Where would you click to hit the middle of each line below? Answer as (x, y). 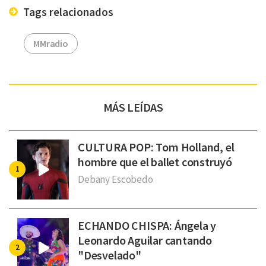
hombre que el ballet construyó (155, 161)
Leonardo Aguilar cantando (145, 240)
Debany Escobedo (115, 179)
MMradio (51, 43)
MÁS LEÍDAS (133, 107)
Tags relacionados (67, 12)
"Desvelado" (110, 255)
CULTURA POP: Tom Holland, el (156, 147)
